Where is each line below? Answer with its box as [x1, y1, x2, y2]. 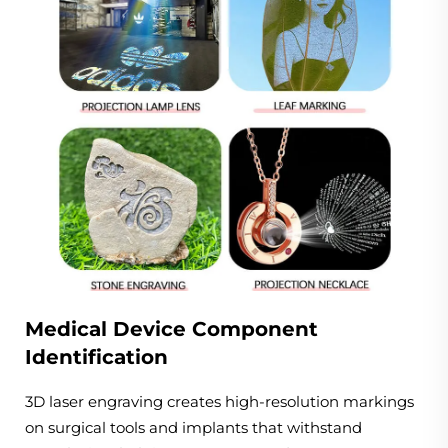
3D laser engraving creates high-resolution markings [25, 392, 414, 412]
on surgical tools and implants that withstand [25, 418, 362, 438]
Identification [25, 345, 168, 370]
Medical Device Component [25, 317, 318, 342]
